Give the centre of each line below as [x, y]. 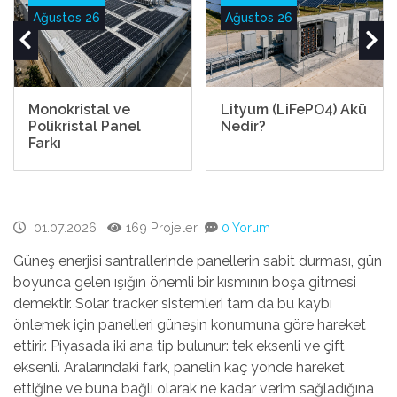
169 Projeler [162, 228]
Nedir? [243, 127]
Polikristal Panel [85, 127]
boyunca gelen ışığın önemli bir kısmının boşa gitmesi [185, 283]
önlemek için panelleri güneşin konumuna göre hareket [190, 325]
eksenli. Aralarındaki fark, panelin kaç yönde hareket [179, 368]
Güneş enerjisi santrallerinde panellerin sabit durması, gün [198, 261]
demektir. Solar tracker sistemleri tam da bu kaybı [173, 304]
